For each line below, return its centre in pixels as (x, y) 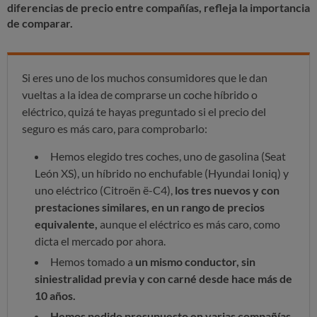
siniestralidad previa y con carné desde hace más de (163, 278)
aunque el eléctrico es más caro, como (189, 224)
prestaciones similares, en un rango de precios (150, 207)
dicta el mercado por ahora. (100, 241)
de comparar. (40, 23)
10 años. (55, 295)
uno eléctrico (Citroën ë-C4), (105, 190)
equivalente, (66, 224)
